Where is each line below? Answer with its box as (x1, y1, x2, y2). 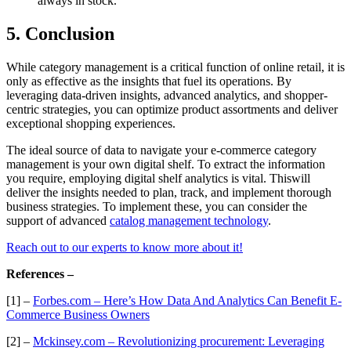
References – (6, 266, 74, 280)
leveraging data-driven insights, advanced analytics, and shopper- (6, 88, 327, 102)
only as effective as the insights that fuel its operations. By (6, 74, 291, 88)
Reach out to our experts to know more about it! (6, 240, 243, 254)
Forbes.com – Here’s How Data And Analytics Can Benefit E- (33, 293, 342, 307)
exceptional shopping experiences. (6, 116, 179, 130)
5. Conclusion (6, 23, 119, 44)
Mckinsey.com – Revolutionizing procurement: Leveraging (33, 334, 324, 348)
